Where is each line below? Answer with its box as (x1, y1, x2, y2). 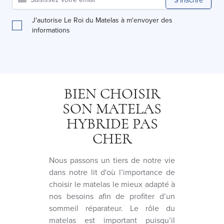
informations (32, 24, 70, 35)
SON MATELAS (62, 101, 161, 116)
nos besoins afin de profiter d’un (49, 190, 175, 202)
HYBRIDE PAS (66, 116, 158, 131)
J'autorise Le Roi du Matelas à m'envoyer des (32, 14, 172, 25)
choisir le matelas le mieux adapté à (49, 178, 175, 190)
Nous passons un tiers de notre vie (49, 154, 175, 166)
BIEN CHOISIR (63, 86, 160, 101)
